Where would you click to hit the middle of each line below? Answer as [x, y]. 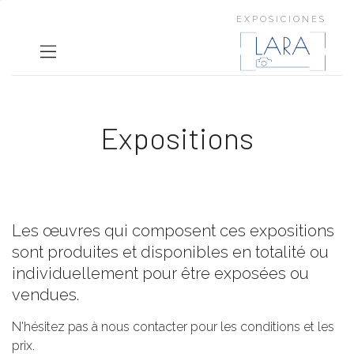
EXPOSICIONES [281, 19]
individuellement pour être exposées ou [160, 273]
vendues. [45, 295]
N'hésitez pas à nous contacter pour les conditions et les [173, 326]
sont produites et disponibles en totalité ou [170, 252]
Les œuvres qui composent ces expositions [173, 231]
